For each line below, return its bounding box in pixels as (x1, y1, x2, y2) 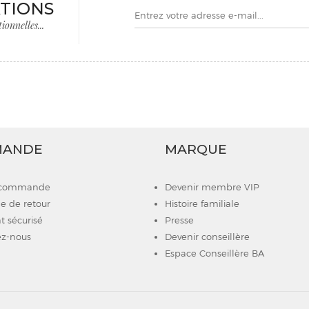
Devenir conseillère (165, 231, 250, 242)
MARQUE (165, 141, 227, 157)
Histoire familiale (165, 198, 239, 209)
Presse (165, 215, 194, 226)
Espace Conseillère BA (165, 248, 264, 259)
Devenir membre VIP (165, 181, 259, 192)
